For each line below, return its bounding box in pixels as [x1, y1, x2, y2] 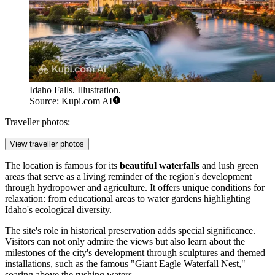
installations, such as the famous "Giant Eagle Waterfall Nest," [5, 258, 246, 269]
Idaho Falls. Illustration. [29, 85, 121, 96]
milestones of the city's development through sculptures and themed [5, 247, 265, 258]
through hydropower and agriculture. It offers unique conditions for [5, 182, 265, 193]
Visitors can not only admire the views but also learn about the [5, 236, 245, 247]
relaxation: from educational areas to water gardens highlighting [5, 193, 250, 204]
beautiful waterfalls [120, 160, 199, 171]
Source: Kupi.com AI [29, 96, 112, 107]
